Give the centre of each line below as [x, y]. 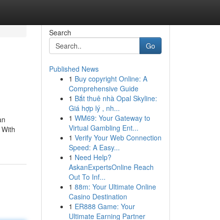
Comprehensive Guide [103, 88]
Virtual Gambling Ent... [103, 128]
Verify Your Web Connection [118, 137]
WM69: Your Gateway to [112, 118]
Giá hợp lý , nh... [94, 108]
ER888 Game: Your [105, 206]
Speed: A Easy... [94, 147]
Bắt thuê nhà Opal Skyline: [116, 98]
